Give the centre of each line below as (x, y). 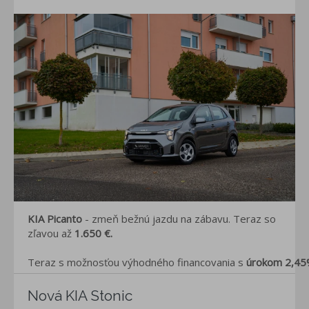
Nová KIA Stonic (80, 296)
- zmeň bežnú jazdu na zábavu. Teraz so (180, 219)
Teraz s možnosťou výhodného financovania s (136, 262)
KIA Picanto (56, 219)
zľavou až (51, 233)
